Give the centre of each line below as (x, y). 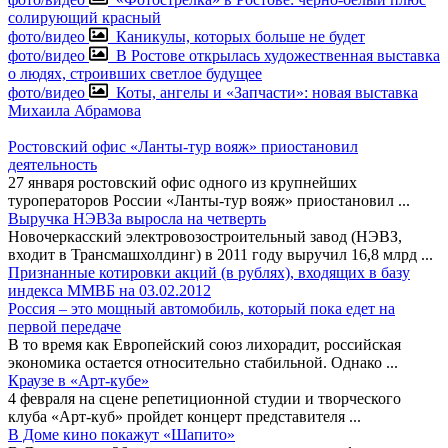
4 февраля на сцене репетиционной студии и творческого (204, 398)
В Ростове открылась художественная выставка (278, 55)
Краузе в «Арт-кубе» (78, 380)
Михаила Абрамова (74, 110)
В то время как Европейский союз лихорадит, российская (204, 344)
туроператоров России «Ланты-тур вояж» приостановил (203, 200)
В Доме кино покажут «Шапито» (121, 434)
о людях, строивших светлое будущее (135, 73)
